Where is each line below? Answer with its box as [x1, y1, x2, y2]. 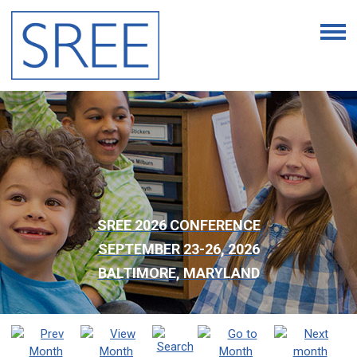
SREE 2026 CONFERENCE [96, 217, 261, 234]
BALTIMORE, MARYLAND [97, 265, 260, 282]
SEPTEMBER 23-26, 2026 [97, 241, 260, 258]
